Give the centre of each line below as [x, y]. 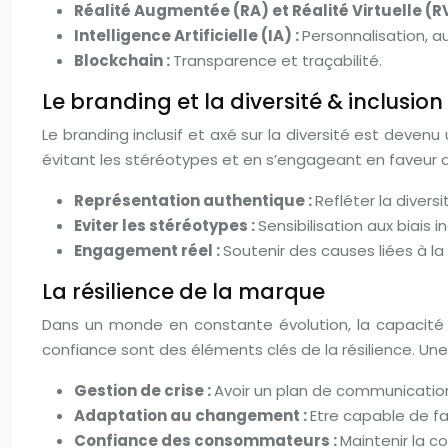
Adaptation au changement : [192, 415]
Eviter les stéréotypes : [166, 225]
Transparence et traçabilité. [277, 60]
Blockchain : [123, 60]
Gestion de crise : [144, 390]
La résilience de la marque [183, 291]
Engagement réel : [148, 250]
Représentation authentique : [194, 200]
